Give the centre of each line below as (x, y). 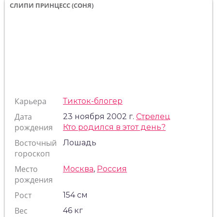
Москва (78, 169)
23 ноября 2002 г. (100, 116)
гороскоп (32, 154)
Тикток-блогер (93, 101)
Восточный (36, 143)
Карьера (31, 101)
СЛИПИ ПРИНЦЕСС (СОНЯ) (52, 5)
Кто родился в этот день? (114, 127)
